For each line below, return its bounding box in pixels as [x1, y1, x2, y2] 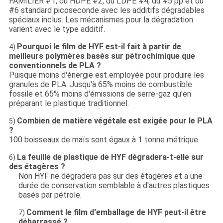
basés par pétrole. [18, 190, 82, 200]
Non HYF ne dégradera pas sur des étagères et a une [18, 171, 203, 181]
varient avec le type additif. [8, 24, 105, 34]
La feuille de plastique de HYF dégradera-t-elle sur [16, 152, 204, 162]
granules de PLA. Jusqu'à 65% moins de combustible [8, 79, 192, 89]
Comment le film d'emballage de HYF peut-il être [26, 207, 206, 217]
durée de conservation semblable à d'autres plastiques [18, 180, 210, 190]
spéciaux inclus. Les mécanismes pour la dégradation [8, 14, 193, 24]
